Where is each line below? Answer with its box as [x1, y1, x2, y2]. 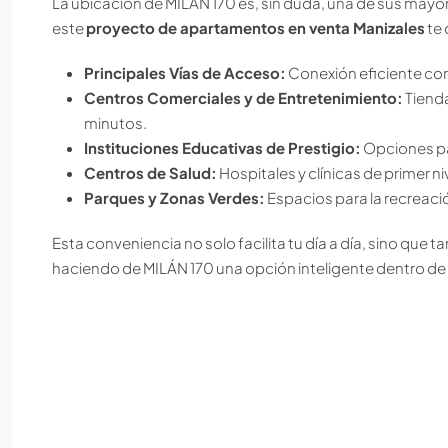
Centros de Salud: [84, 162, 217, 182]
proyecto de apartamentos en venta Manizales [86, 17, 425, 37]
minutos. [84, 112, 147, 132]
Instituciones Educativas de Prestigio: [84, 137, 361, 157]
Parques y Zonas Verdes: [84, 187, 265, 207]
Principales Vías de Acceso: [84, 62, 286, 82]
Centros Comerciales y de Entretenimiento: [84, 87, 403, 107]
